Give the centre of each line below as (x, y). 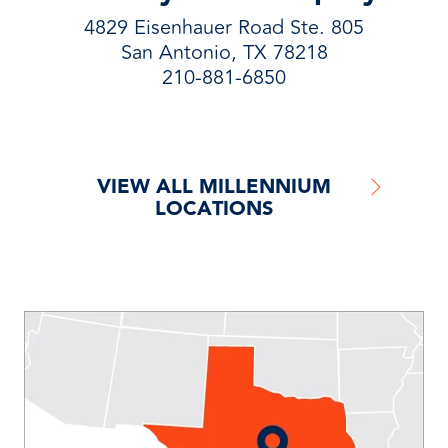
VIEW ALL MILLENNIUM (214, 187)
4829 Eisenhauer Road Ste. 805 (224, 27)
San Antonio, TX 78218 (224, 52)
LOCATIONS (214, 209)
